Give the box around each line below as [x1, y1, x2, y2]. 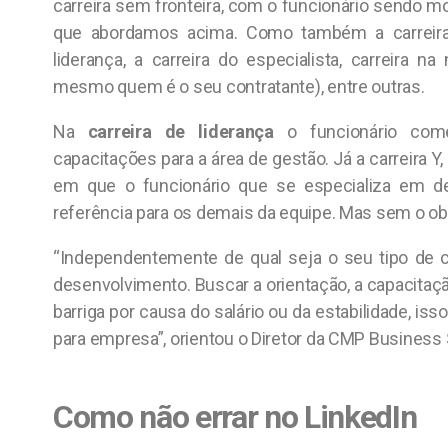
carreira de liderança [87, 121, 274, 142]
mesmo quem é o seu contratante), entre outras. [53, 76, 425, 97]
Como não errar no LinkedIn [53, 398, 417, 436]
